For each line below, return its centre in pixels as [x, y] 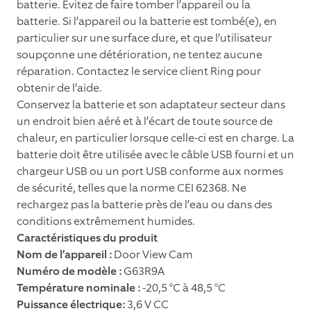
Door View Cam [152, 255]
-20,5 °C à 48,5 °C [183, 288]
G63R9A [143, 271]
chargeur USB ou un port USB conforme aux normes [150, 171]
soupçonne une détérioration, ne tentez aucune [140, 55]
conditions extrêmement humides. [106, 221]
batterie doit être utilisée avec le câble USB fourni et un [155, 155]
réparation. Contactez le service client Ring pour [139, 72]
